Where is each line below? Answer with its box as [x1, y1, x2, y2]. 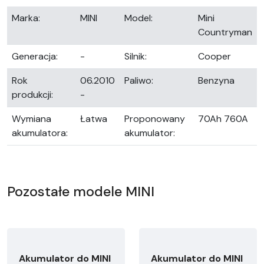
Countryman [198, 26, 252, 39]
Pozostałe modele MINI [7, 183, 154, 201]
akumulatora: [12, 127, 68, 140]
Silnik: [124, 50, 147, 63]
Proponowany [124, 113, 185, 126]
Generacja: [12, 50, 58, 63]
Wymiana [12, 113, 51, 126]
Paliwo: [124, 74, 153, 87]
